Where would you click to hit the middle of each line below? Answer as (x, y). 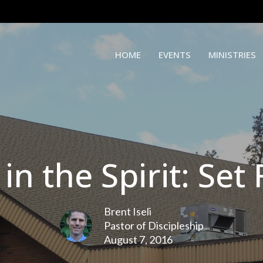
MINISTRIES (232, 55)
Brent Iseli (127, 211)
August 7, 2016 (138, 240)
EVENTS (175, 55)
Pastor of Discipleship (154, 225)
